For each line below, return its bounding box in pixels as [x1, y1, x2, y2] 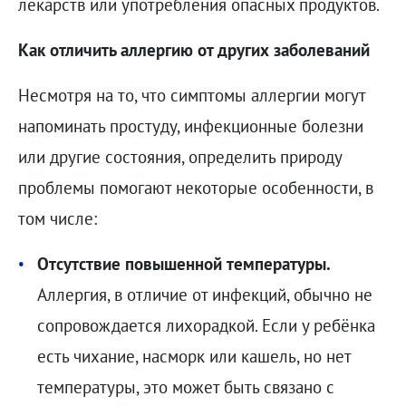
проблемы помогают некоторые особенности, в [17, 177, 373, 199]
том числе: [17, 208, 97, 230]
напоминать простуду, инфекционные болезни [17, 115, 363, 138]
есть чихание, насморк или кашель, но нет [36, 345, 351, 368]
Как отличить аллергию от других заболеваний [17, 39, 370, 62]
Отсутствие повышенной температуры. [36, 253, 331, 275]
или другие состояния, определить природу [17, 146, 342, 169]
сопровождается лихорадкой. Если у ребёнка [36, 314, 375, 337]
